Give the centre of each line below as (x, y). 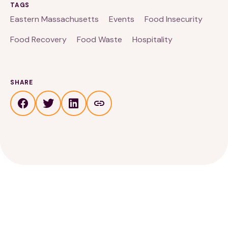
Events (122, 19)
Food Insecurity (174, 19)
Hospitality (152, 39)
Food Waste (99, 39)
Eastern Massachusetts (54, 19)
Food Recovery (38, 39)
